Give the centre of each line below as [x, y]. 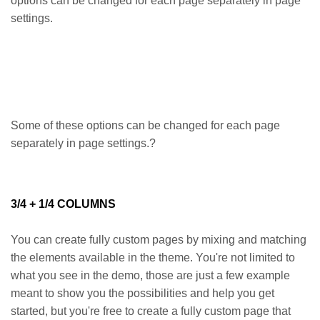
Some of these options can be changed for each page [145, 125]
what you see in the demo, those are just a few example [150, 275]
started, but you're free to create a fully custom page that [151, 311]
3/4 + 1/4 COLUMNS [63, 204]
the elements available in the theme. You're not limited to [153, 257]
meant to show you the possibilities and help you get [142, 293]
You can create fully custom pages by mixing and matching [159, 240]
